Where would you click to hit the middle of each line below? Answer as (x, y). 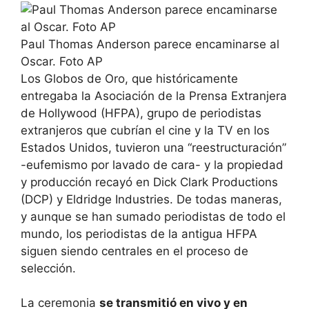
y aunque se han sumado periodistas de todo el (153, 216)
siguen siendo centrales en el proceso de (134, 251)
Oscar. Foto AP (62, 61)
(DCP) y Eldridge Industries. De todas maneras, (151, 199)
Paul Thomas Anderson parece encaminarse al (150, 44)
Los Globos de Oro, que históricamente (129, 78)
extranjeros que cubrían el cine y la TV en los (145, 130)
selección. (48, 268)
